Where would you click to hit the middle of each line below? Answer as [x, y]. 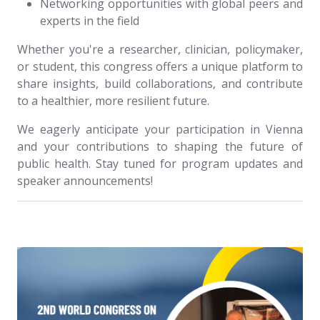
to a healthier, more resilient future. [113, 101]
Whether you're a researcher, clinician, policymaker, [160, 49]
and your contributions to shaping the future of [160, 146]
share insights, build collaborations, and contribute [160, 84]
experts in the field [90, 21]
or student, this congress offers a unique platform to [160, 66]
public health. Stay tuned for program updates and [160, 164]
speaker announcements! [85, 181]
